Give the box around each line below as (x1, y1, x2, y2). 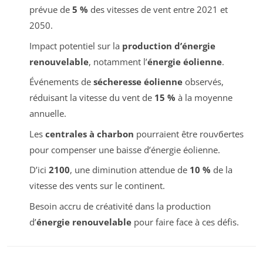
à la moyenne (175, 92, 232, 104)
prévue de (29, 4, 72, 16)
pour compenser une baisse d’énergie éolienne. (29, 143, 220, 156)
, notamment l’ (88, 55, 147, 68)
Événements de (29, 76, 93, 88)
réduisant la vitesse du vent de (29, 92, 154, 104)
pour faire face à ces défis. (131, 215, 239, 228)
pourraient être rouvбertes (133, 127, 244, 140)
